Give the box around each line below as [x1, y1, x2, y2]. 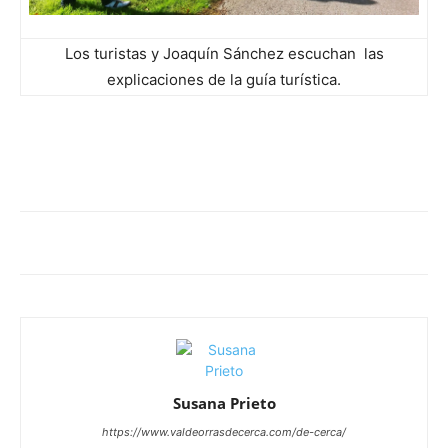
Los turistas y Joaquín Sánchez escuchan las [64, 43, 384, 63]
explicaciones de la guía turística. [107, 69, 341, 89]
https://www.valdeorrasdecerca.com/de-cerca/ [102, 424, 346, 439]
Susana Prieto [172, 392, 276, 413]
